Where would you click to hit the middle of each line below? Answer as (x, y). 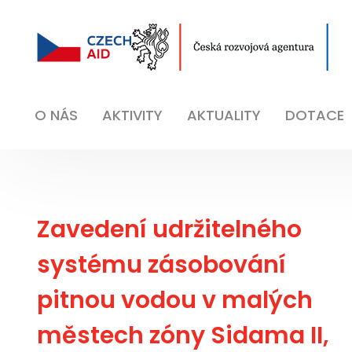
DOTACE (315, 115)
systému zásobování (161, 265)
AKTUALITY (224, 115)
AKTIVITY (132, 115)
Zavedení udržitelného (169, 229)
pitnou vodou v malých (175, 300)
